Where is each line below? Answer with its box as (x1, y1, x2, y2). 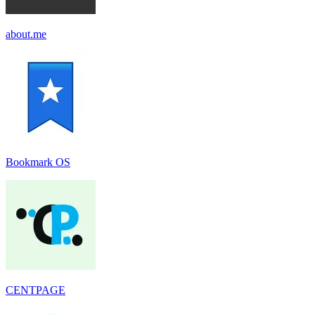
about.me (6, 27, 46, 40)
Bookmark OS (6, 155, 70, 168)
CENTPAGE (6, 283, 65, 296)
